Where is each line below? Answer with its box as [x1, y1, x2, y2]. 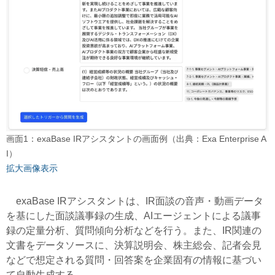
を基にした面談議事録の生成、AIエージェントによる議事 [6, 210, 261, 221]
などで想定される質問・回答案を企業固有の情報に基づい [6, 254, 261, 265]
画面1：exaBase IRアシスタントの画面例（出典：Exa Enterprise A [6, 133, 266, 144]
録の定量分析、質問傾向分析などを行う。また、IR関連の [6, 225, 261, 236]
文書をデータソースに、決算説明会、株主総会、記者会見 [6, 239, 261, 250]
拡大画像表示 [6, 163, 58, 173]
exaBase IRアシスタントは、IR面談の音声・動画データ [6, 195, 263, 206]
